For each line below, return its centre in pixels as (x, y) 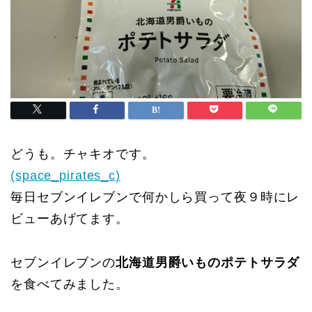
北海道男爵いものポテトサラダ (208, 263)
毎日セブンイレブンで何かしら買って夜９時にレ (155, 197)
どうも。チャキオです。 (83, 154)
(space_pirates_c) (65, 176)
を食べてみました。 (70, 284)
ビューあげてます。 (70, 219)
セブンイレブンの (63, 263)
